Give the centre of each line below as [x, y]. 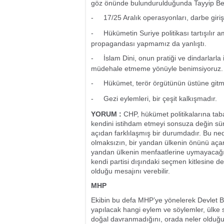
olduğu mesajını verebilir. [130, 171]
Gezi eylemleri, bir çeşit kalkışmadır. [160, 98]
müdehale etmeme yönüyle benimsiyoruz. [157, 68]
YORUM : [107, 114]
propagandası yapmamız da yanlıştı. [149, 43]
